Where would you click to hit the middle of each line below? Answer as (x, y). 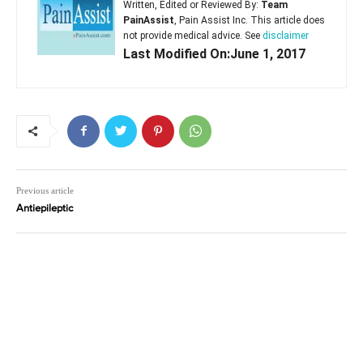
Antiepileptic (45, 208)
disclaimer (286, 35)
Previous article (45, 190)
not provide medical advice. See (193, 35)
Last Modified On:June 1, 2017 (214, 53)
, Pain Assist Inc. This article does (250, 20)
